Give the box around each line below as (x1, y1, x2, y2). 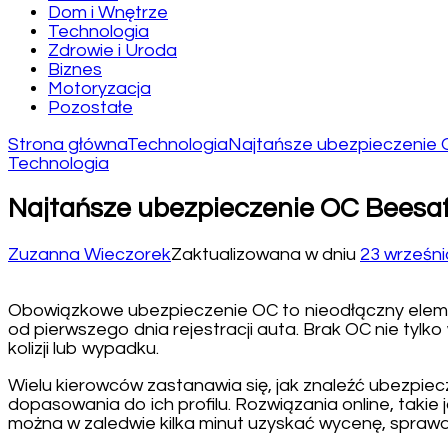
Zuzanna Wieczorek (8, 245, 171, 265)
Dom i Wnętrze (48, 2, 168, 22)
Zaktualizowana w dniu (171, 245, 360, 265)
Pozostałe (48, 97, 133, 117)
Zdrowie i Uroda (48, 40, 177, 60)
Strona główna (8, 134, 127, 154)
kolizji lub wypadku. (8, 339, 159, 359)
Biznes (48, 59, 102, 79)
